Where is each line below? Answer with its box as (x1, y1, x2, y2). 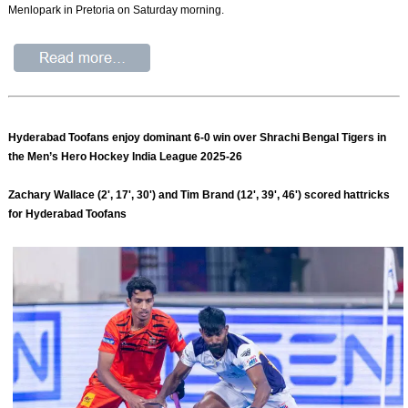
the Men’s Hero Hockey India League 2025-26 (8, 149, 243, 163)
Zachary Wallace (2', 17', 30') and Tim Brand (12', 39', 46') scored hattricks (8, 188, 391, 201)
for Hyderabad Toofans (8, 207, 130, 220)
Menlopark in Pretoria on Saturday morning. (8, 4, 225, 17)
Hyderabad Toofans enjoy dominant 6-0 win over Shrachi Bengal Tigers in (8, 130, 387, 144)
